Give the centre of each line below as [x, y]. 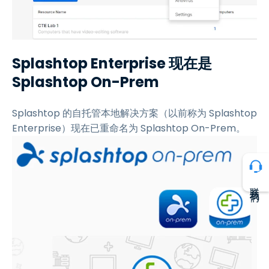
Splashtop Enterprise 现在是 [112, 63]
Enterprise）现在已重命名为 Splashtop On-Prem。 [129, 128]
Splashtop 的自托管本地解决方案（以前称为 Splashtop [134, 113]
